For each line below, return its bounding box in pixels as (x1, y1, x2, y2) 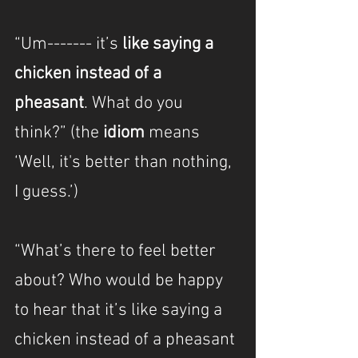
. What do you (84, 93, 187, 114)
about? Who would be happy (14, 270, 227, 292)
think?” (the (14, 122, 103, 144)
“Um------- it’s (14, 34, 122, 55)
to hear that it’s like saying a (14, 300, 226, 321)
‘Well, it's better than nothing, (14, 152, 236, 173)
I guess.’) (14, 181, 78, 203)
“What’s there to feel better (14, 241, 220, 262)
